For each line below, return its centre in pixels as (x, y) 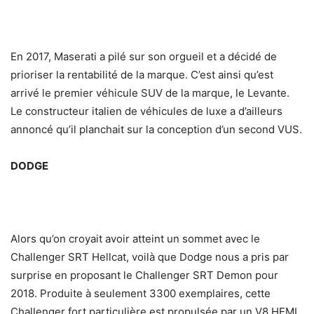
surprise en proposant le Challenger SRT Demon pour (144, 275)
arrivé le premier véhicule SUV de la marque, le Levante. (150, 93)
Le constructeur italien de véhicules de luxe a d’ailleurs (146, 111)
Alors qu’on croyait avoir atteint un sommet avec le (135, 239)
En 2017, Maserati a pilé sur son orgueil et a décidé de (144, 57)
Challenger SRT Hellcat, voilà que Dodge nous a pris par (150, 257)
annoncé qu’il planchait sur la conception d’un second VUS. (156, 130)
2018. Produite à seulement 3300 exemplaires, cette (141, 294)
